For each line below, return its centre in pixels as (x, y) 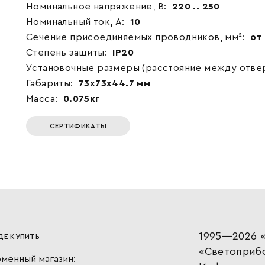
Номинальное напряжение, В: (97, 6)
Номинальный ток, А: (76, 22)
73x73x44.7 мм (114, 83)
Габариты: (51, 83)
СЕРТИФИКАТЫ (78, 126)
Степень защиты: (68, 52)
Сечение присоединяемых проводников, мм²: (137, 37)
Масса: (43, 98)
